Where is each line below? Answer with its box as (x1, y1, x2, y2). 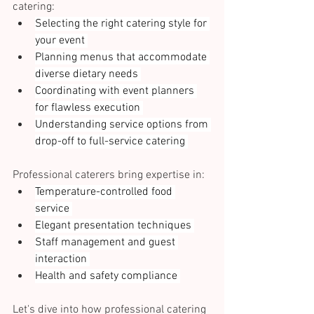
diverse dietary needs (35, 67, 141, 82)
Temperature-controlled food (35, 185, 175, 200)
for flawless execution (35, 101, 143, 116)
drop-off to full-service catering (35, 135, 188, 149)
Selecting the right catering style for (35, 17, 210, 32)
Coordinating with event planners (35, 84, 197, 99)
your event (35, 34, 88, 48)
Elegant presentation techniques (35, 219, 194, 233)
